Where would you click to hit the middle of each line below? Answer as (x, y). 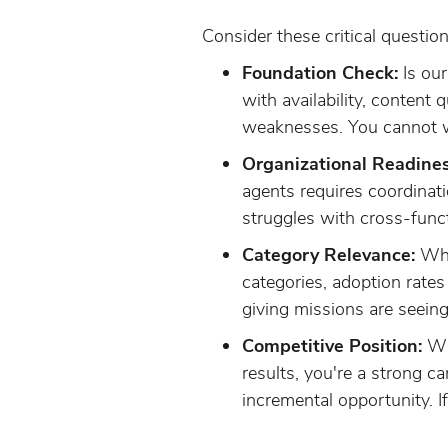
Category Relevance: (328, 254)
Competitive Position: (332, 345)
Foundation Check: (322, 72)
